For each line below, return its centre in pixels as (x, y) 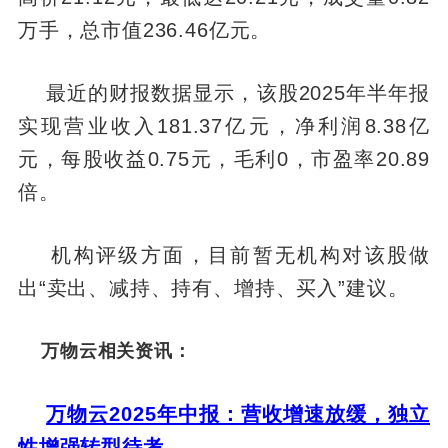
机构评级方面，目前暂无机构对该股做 (224, 254)
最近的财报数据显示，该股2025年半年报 (224, 93)
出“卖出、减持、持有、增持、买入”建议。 (213, 287)
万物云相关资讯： (104, 350)
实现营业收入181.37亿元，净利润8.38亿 (224, 126)
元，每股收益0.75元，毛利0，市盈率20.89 (224, 159)
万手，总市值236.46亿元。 (144, 30)
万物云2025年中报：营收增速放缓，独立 (238, 413)
